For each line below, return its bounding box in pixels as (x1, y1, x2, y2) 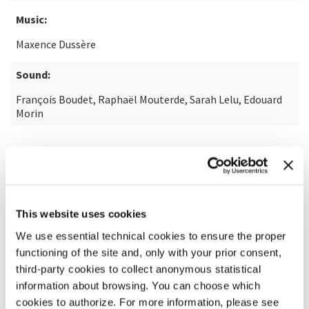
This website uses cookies (16, 208, 147, 220)
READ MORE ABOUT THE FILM (19, 154, 145, 167)
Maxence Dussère (16, 37, 96, 51)
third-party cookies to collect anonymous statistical (16, 263, 261, 275)
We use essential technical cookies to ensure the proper (16, 230, 286, 241)
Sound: (16, 68, 50, 81)
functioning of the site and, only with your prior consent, (16, 246, 281, 258)
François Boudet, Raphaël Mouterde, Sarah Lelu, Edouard (16, 92, 282, 106)
